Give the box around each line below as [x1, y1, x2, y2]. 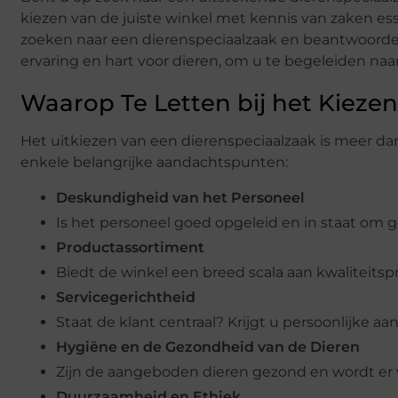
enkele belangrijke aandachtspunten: [20, 153, 288, 171]
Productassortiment [56, 239, 204, 257]
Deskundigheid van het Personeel [56, 189, 305, 207]
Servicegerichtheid [56, 289, 195, 306]
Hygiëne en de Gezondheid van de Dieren [56, 338, 360, 356]
